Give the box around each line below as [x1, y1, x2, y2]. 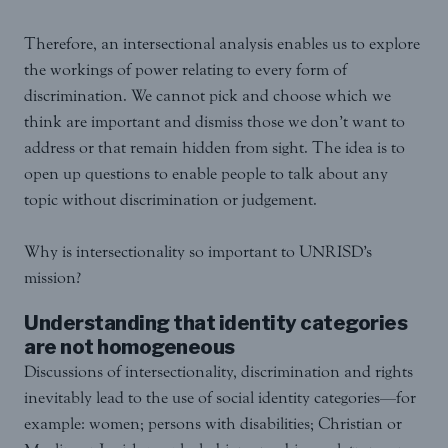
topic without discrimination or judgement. [24, 190, 317, 210]
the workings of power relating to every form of [24, 60, 347, 80]
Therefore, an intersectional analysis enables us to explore [24, 34, 420, 54]
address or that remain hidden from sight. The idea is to [24, 138, 405, 158]
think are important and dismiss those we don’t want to [24, 112, 405, 132]
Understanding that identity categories [24, 311, 407, 336]
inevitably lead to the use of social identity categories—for [24, 388, 416, 408]
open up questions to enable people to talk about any [24, 164, 388, 184]
